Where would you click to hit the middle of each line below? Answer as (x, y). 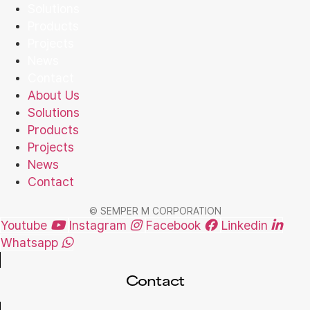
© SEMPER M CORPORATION (155, 211)
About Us (54, 95)
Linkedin (245, 225)
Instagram (98, 225)
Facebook (173, 225)
